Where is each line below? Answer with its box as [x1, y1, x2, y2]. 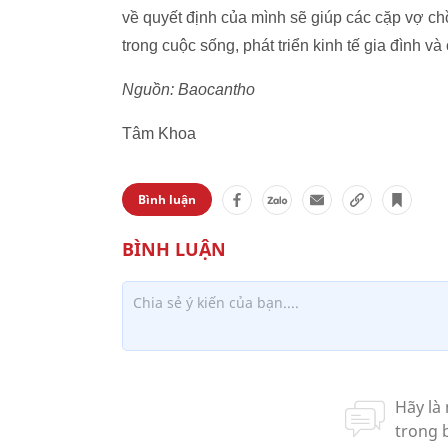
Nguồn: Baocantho [122, 81, 255, 98]
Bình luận [138, 191, 196, 208]
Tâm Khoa [122, 125, 196, 142]
